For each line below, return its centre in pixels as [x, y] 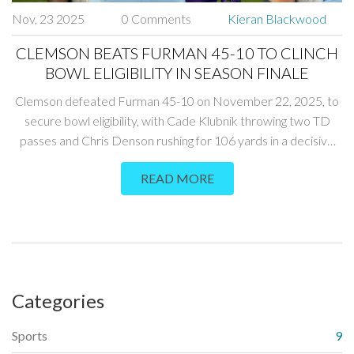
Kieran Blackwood [277, 19]
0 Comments [156, 19]
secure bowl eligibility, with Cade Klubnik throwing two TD [177, 121]
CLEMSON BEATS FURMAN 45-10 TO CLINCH [177, 53]
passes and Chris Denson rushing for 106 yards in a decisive [177, 141]
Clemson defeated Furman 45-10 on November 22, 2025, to [177, 101]
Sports [30, 336]
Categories [58, 301]
